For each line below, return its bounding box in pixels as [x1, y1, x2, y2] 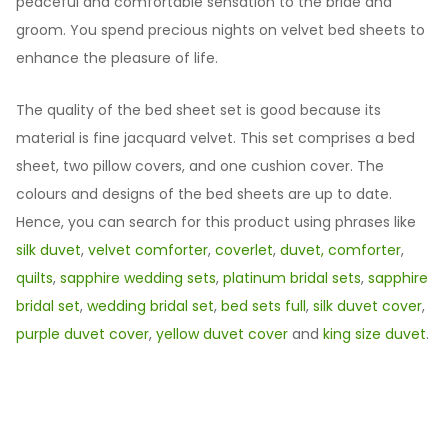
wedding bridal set [87, 295, 214, 316]
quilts [16, 267, 53, 288]
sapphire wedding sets [60, 267, 216, 288]
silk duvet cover [313, 295, 422, 316]
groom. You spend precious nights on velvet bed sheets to [16, 20, 425, 41]
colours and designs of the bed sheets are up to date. [16, 183, 392, 204]
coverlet [215, 239, 273, 260]
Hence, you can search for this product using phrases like [16, 211, 416, 232]
